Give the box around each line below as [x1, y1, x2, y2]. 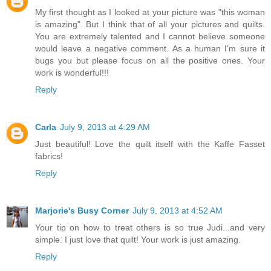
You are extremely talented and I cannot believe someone [35, 31, 265, 41]
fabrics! [35, 151, 63, 161]
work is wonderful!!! [35, 67, 109, 77]
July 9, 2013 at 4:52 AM [132, 205, 223, 215]
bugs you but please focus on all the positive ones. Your [35, 55, 265, 65]
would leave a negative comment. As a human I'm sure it [35, 43, 265, 53]
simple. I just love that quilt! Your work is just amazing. [35, 234, 241, 244]
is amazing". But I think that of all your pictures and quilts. [35, 19, 265, 29]
